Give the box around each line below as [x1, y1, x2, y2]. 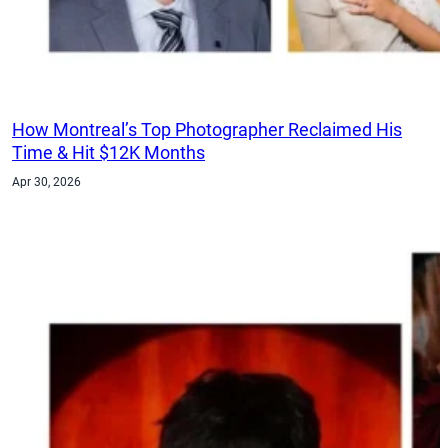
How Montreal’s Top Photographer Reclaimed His [12, 119, 403, 141]
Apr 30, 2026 [12, 174, 82, 189]
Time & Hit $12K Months [12, 142, 206, 164]
